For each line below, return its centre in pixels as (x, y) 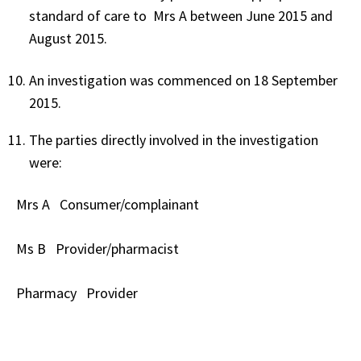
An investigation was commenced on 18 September (183, 80)
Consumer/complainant (128, 204)
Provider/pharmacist (116, 248)
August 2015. (70, 38)
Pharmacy (48, 293)
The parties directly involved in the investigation (174, 139)
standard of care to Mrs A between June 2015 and (181, 15)
